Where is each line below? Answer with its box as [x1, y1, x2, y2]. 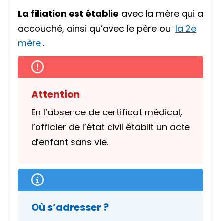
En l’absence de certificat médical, [31, 106, 182, 118]
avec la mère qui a [119, 7, 203, 20]
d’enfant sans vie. [31, 136, 108, 148]
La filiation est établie [18, 7, 119, 20]
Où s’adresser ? [31, 200, 109, 214]
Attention [31, 87, 80, 101]
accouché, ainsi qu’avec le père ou [18, 22, 173, 35]
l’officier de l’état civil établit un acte [31, 121, 190, 133]
